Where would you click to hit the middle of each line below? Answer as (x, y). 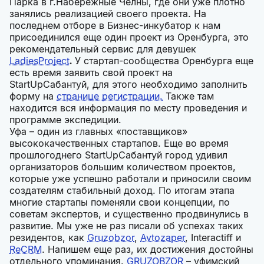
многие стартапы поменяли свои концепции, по (120, 202)
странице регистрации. (110, 96)
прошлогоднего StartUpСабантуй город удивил (118, 155)
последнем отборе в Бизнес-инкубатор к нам (115, 25)
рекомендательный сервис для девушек (103, 49)
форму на (33, 96)
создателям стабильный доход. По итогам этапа (122, 190)
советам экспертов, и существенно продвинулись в (129, 214)
